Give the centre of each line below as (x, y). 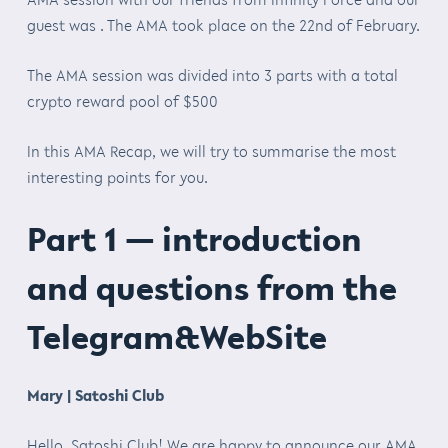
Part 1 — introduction (194, 238)
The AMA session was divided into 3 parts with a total (212, 75)
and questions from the (211, 287)
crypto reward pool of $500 (122, 101)
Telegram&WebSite (176, 336)
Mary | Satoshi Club (95, 394)
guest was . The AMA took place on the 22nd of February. (223, 25)
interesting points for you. (117, 177)
